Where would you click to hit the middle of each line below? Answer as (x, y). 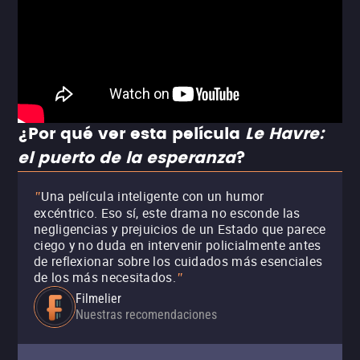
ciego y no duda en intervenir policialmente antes (178, 245)
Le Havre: (284, 135)
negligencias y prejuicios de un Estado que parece (180, 229)
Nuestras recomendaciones (146, 315)
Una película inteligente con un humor (153, 196)
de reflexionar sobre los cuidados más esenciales (178, 261)
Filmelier (98, 299)
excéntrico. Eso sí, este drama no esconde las (167, 213)
